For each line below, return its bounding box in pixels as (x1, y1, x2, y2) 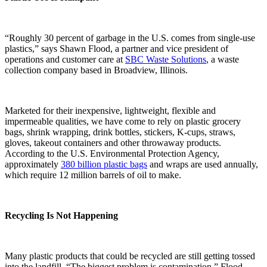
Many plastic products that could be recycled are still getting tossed (5, 250, 255, 261)
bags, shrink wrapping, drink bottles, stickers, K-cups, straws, (5, 126, 235, 137)
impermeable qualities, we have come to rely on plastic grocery (5, 116, 241, 126)
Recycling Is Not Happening (5, 210, 118, 221)
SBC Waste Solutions (125, 54, 206, 64)
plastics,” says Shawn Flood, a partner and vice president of (5, 43, 228, 54)
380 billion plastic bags (61, 159, 147, 169)
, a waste (206, 54, 239, 64)
